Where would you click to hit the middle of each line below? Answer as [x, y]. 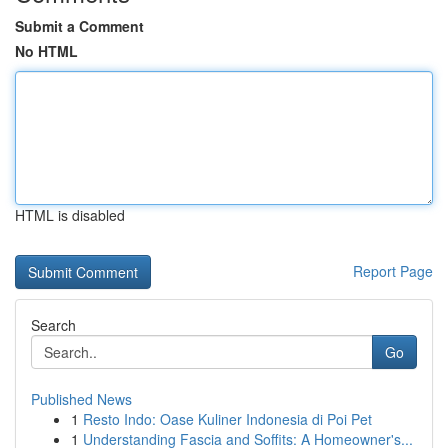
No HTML [46, 51]
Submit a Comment [79, 26]
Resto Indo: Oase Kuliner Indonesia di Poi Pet [227, 419]
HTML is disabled [70, 215]
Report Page [393, 271]
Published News [81, 399]
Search [53, 325]
